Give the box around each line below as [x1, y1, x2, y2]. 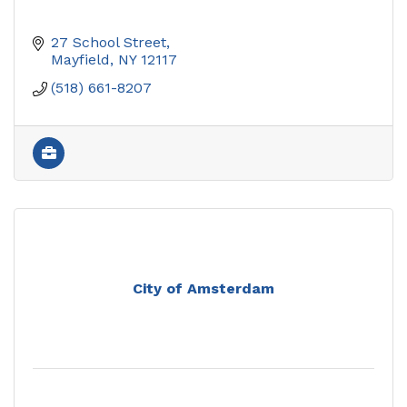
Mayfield [51, 50, 110, 68]
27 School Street [51, 33, 166, 51]
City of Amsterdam [133, 279, 274, 297]
